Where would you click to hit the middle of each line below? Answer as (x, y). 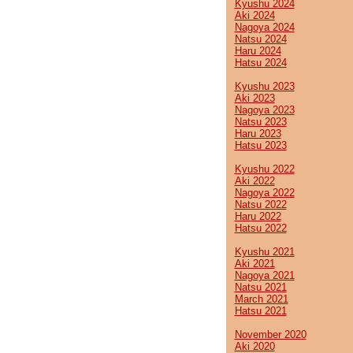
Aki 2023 (255, 98)
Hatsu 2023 (260, 145)
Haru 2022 (258, 216)
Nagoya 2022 (264, 193)
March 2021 (261, 299)
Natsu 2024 (260, 39)
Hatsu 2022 (260, 228)
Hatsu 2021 (260, 311)
